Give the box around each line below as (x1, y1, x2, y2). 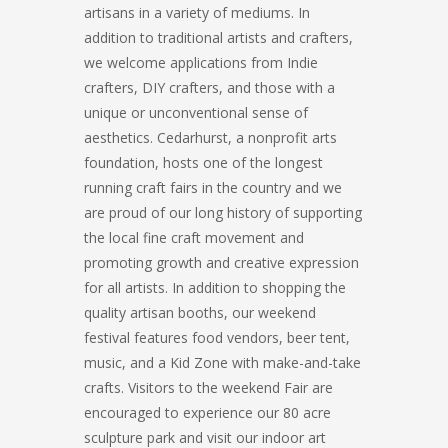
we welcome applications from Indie (84, 53, 318, 72)
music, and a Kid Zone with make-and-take (84, 353, 361, 372)
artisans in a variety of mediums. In (84, 3, 310, 22)
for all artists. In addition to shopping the (84, 278, 346, 297)
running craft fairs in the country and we (84, 178, 342, 197)
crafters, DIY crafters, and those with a (84, 78, 335, 97)
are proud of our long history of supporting (84, 203, 362, 222)
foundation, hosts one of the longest (84, 153, 323, 172)
